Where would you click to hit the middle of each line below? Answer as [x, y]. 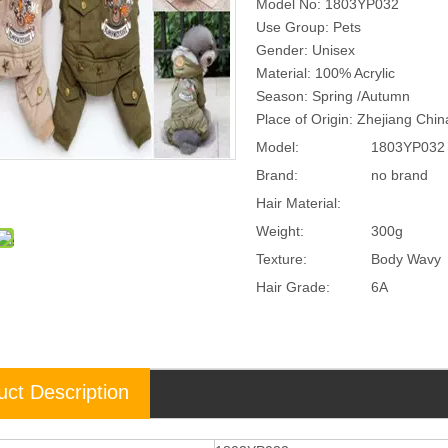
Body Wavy [406, 258]
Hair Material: [298, 202]
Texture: [281, 258]
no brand [399, 174]
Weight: [280, 230]
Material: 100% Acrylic [325, 72]
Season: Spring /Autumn [333, 95]
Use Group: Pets [308, 26]
